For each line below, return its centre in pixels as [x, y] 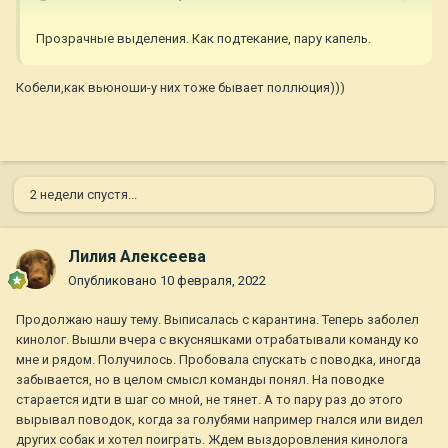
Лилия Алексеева [137, 257]
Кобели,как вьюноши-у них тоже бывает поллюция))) [180, 88]
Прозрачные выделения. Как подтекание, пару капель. [203, 39]
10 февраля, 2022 [213, 281]
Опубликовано [114, 281]
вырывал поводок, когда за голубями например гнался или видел [219, 420]
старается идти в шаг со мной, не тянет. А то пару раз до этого [209, 400]
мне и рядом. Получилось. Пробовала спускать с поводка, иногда [218, 360]
